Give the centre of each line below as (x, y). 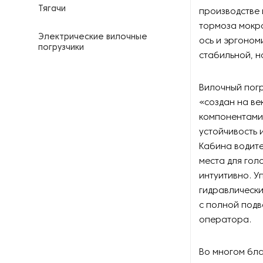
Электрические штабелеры (97, 76)
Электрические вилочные (93, 37)
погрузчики (61, 48)
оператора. (225, 220)
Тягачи (52, 9)
